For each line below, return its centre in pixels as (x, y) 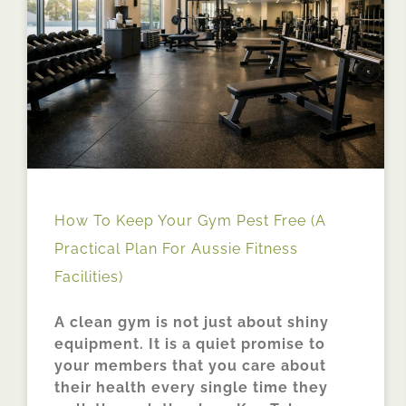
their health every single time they (191, 387)
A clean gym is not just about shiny (192, 322)
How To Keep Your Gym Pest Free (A (190, 220)
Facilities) (89, 276)
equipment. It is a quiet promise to (190, 343)
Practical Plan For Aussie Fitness (176, 248)
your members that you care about (190, 365)
